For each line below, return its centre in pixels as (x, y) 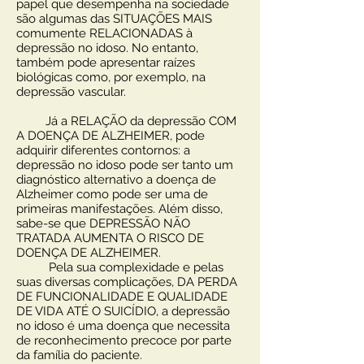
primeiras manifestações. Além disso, (119, 209)
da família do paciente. (79, 355)
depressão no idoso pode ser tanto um (125, 165)
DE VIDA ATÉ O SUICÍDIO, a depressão (123, 311)
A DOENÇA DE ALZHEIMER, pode (110, 136)
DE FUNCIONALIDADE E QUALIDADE (122, 297)
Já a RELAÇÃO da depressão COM (126, 121)
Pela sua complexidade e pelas (120, 267)
